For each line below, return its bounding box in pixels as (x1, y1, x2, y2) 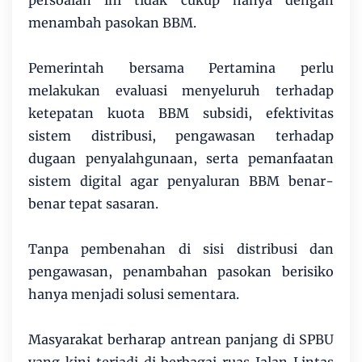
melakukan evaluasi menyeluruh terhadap (28, 82, 334, 99)
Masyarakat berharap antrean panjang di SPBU (28, 331, 334, 348)
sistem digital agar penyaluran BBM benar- (28, 173, 334, 190)
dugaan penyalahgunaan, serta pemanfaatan (28, 150, 334, 167)
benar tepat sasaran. (28, 196, 158, 213)
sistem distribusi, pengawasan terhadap (28, 128, 334, 145)
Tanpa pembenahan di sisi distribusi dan (28, 241, 334, 258)
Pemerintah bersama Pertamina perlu (28, 60, 334, 77)
